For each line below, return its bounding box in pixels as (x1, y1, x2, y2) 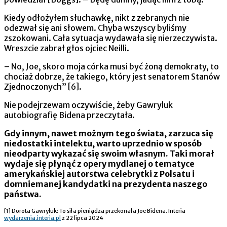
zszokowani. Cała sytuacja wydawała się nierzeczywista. (4, 33, 217, 44)
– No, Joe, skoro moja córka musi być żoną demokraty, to (4, 61, 219, 72)
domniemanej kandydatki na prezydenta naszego (4, 179, 207, 190)
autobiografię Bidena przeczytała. (4, 110, 152, 121)
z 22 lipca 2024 (61, 214, 103, 222)
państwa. (4, 189, 43, 200)
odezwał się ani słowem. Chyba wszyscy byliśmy (4, 23, 186, 33)
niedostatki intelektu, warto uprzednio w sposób (4, 138, 202, 149)
